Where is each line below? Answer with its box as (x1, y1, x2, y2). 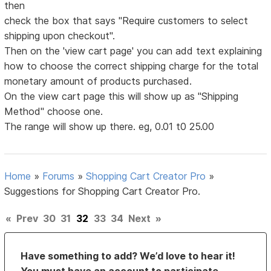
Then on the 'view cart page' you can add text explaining (4, 45, 263, 57)
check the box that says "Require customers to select (4, 15, 249, 27)
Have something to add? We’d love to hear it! (21, 250, 236, 263)
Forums (42, 170, 75, 183)
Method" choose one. (4, 105, 103, 118)
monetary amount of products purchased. (4, 75, 192, 88)
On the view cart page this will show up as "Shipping (4, 90, 239, 103)
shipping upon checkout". (4, 30, 116, 42)
